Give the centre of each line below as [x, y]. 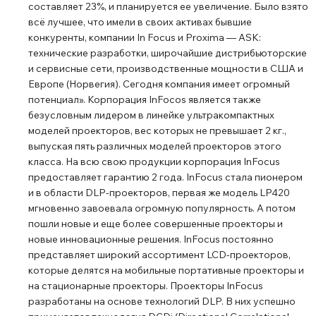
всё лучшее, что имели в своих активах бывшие [140, 22]
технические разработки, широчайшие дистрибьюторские [168, 53]
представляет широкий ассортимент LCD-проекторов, [159, 255]
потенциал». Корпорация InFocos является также [145, 99]
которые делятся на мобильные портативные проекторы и [166, 270]
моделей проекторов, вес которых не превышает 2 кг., [157, 130]
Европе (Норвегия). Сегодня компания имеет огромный [159, 84]
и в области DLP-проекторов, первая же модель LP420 [159, 193]
